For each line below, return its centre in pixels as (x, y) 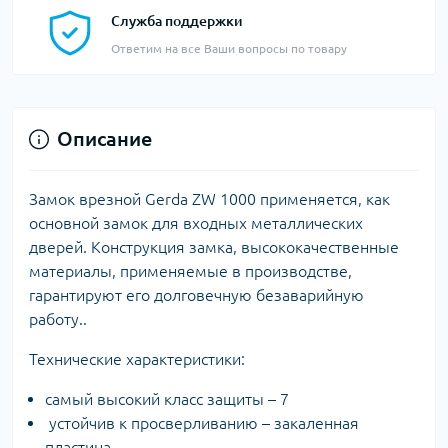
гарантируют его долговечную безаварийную (196, 295)
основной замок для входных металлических (196, 223)
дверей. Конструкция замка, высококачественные (214, 247)
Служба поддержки (177, 21)
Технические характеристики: (137, 359)
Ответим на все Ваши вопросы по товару (229, 49)
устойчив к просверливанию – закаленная (202, 423)
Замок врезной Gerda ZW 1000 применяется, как (209, 199)
